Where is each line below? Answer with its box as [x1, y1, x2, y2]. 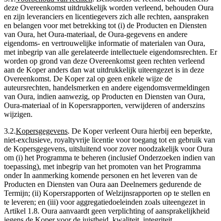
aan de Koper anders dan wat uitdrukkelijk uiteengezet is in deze [4, 65, 204, 74]
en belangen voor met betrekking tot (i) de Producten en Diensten [4, 21, 207, 30]
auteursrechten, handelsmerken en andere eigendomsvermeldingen [4, 83, 210, 92]
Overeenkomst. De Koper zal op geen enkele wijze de [4, 74, 172, 83]
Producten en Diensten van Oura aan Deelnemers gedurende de [4, 180, 201, 188]
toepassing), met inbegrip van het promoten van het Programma [4, 162, 201, 171]
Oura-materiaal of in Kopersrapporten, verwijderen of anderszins [4, 101, 205, 110]
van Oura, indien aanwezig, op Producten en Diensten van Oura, [4, 92, 205, 101]
